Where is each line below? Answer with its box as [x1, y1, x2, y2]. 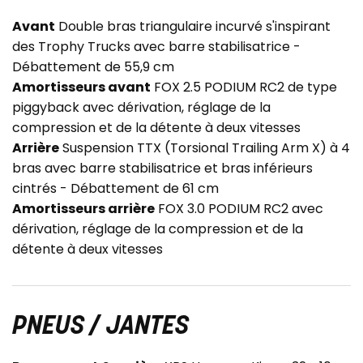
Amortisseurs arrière [12, 199, 155, 219]
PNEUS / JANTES [12, 314, 189, 341]
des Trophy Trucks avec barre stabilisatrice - [12, 37, 301, 57]
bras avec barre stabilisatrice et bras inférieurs [12, 159, 313, 178]
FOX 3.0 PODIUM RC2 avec [155, 199, 323, 219]
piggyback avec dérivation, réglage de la [12, 98, 271, 117]
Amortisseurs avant [12, 78, 151, 97]
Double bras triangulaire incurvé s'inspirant [55, 17, 331, 36]
